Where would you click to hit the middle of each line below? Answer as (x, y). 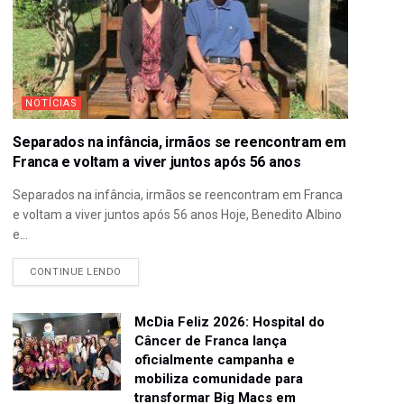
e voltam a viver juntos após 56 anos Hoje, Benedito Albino (178, 214)
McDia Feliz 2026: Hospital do (230, 321)
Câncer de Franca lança (211, 340)
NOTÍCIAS (52, 103)
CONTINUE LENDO (76, 271)
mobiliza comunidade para (219, 378)
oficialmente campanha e (215, 359)
